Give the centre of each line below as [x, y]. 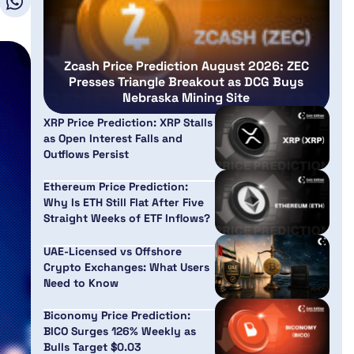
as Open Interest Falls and [113, 138]
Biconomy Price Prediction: [117, 316]
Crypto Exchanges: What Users [126, 267]
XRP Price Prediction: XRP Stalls [128, 122]
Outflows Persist [86, 154]
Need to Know [81, 282]
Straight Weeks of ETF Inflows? [126, 218]
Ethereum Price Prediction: [115, 187]
